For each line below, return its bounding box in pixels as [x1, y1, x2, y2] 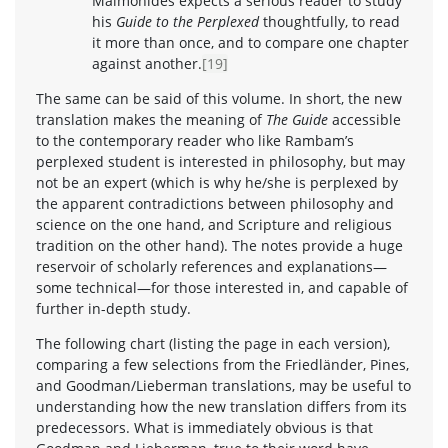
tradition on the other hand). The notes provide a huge [36, 235, 403, 255]
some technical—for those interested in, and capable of [36, 277, 408, 297]
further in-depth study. [36, 298, 191, 318]
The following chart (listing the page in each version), [36, 333, 390, 353]
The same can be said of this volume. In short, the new [36, 88, 402, 108]
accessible [328, 109, 401, 129]
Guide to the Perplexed [116, 11, 259, 31]
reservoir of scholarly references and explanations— [36, 256, 387, 276]
